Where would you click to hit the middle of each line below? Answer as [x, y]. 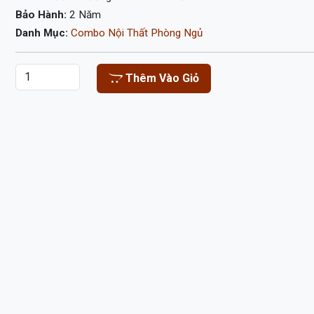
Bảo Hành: [43, 15]
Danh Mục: [43, 33]
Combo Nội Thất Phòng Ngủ [137, 33]
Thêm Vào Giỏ [161, 78]
